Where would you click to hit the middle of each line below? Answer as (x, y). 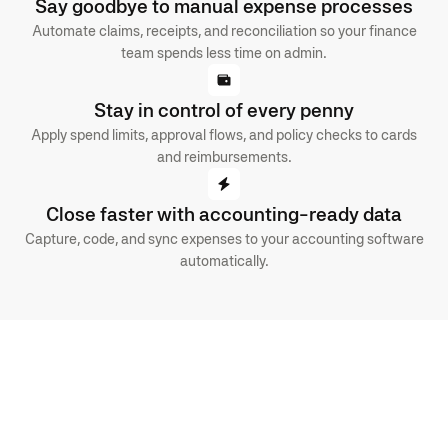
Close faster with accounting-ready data (224, 214)
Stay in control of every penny (224, 110)
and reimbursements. (224, 156)
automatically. (224, 260)
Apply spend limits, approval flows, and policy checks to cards (224, 134)
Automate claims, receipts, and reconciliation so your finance (224, 30)
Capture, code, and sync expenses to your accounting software (224, 238)
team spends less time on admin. (224, 52)
